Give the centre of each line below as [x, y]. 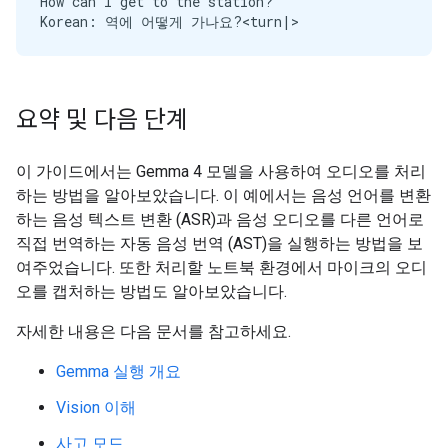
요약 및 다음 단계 [102, 120]
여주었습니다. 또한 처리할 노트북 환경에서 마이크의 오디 [221, 267]
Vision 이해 [96, 407]
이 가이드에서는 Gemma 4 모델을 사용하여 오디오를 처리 [221, 171]
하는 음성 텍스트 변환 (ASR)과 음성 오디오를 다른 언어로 [220, 219]
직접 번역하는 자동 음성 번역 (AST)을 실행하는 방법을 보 [219, 243]
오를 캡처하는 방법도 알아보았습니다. [151, 291]
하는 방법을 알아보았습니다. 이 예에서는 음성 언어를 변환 [223, 195]
